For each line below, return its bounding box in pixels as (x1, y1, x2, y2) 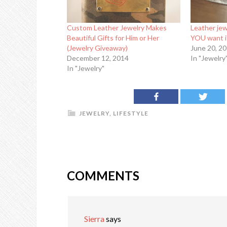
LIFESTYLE (113, 109, 148, 118)
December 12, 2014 (67, 54, 129, 63)
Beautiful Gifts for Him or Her (67, 33, 159, 43)
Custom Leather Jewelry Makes (67, 23, 167, 32)
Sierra (84, 214, 104, 224)
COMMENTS (67, 168, 139, 183)
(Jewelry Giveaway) (67, 44, 128, 53)
